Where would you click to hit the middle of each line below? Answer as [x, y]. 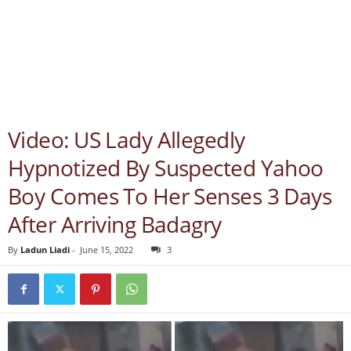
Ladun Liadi [45, 250]
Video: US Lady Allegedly [127, 139]
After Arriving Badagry [115, 224]
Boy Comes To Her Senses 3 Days [170, 196]
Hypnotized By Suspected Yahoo [166, 168]
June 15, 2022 [107, 250]
